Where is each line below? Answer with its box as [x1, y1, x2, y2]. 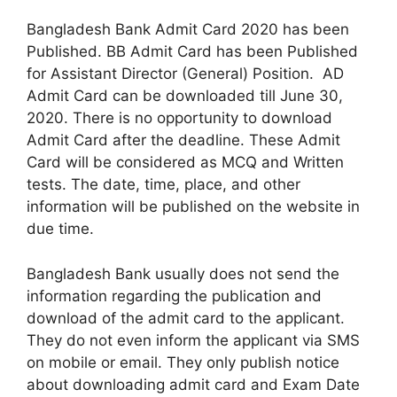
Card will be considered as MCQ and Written [27, 153, 344, 172]
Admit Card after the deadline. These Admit [27, 131, 340, 150]
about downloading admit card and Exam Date [27, 375, 360, 393]
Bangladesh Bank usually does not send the [27, 264, 339, 283]
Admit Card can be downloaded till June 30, [27, 87, 343, 105]
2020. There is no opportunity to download [27, 109, 332, 128]
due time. [27, 220, 94, 238]
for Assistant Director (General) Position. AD [27, 65, 344, 83]
